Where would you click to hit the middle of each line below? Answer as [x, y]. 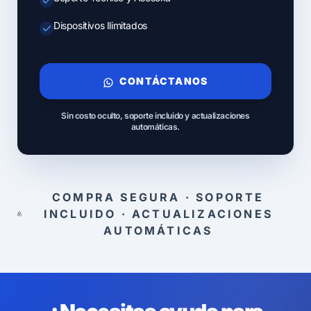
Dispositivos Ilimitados [100, 26]
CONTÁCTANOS [162, 81]
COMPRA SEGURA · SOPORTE [158, 197]
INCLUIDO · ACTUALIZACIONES [158, 214]
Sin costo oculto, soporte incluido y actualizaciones [155, 116]
